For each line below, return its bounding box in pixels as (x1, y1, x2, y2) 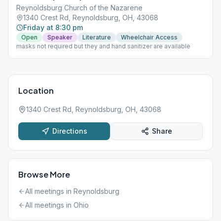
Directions (52, 127, 87, 135)
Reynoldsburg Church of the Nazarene (16, 3, 143, 12)
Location (18, 85, 54, 96)
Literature (82, 34, 111, 41)
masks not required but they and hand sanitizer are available (16, 42, 190, 50)
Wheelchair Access (121, 34, 178, 41)
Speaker (47, 34, 73, 41)
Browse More (18, 169, 70, 180)
